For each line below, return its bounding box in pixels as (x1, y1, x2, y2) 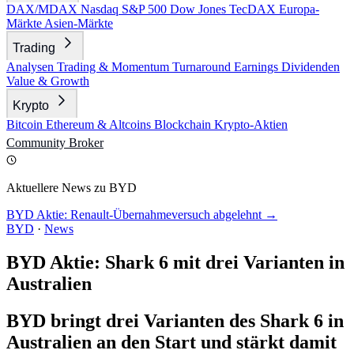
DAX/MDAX (6, 2, 81, 16)
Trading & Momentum (57, 60, 172, 73)
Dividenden (281, 60, 340, 73)
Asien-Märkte (44, 17, 113, 30)
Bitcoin (6, 118, 46, 131)
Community (6, 136, 69, 149)
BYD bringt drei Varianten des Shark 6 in (6, 310, 344, 331)
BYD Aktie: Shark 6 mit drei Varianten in (6, 251, 345, 273)
